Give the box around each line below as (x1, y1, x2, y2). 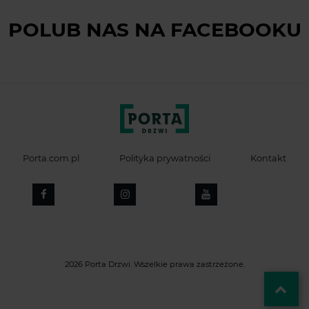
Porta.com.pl (23, 153, 80, 164)
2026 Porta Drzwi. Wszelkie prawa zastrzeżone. (64, 259, 245, 270)
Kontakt (250, 153, 286, 164)
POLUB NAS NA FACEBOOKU (8, 18, 301, 42)
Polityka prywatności (119, 153, 210, 164)
